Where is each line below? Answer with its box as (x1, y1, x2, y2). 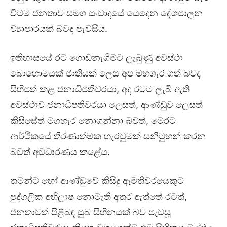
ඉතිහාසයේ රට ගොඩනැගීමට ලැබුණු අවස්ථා (10, 52, 183, 63)
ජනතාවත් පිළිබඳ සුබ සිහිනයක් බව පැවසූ (10, 207, 171, 218)
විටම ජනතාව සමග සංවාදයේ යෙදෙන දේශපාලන (10, 8, 203, 19)
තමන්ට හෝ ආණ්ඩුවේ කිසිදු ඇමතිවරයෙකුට (10, 175, 184, 186)
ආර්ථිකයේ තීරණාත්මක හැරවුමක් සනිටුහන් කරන (10, 131, 206, 142)
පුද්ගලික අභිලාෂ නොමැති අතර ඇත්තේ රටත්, (10, 191, 187, 202)
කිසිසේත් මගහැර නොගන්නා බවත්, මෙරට (10, 115, 176, 126)
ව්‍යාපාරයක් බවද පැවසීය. (10, 23, 107, 34)
